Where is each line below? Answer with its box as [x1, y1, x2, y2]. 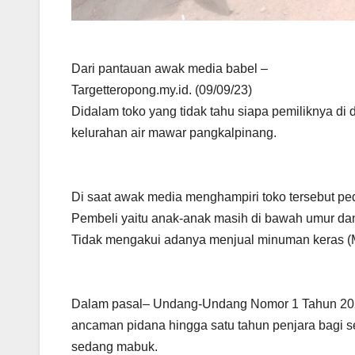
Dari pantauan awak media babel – [71, 62, 268, 76]
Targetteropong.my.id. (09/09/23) [71, 83, 252, 97]
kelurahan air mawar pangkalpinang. [71, 126, 277, 140]
